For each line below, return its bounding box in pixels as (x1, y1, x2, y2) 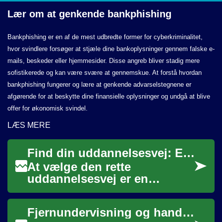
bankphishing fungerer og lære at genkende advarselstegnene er (7, 81, 191, 88)
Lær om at (7, 8, 59, 19)
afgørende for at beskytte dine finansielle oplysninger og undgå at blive (7, 93, 210, 100)
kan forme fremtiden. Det (27, 196, 167, 209)
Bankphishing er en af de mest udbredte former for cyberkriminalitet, (7, 33, 203, 41)
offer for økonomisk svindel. (7, 105, 88, 112)
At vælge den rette (27, 160, 131, 173)
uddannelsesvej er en (27, 172, 148, 185)
